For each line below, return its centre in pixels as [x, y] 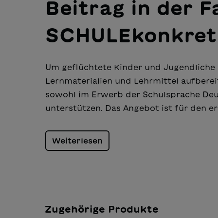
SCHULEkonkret [131, 35]
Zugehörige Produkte [102, 209]
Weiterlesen [77, 141]
